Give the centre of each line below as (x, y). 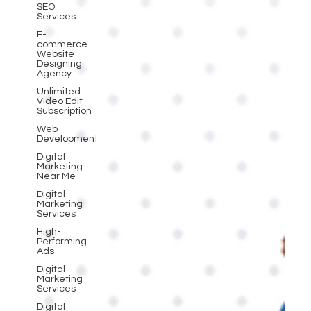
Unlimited (58, 92)
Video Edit (59, 102)
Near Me (56, 177)
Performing (61, 242)
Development (67, 139)
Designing (59, 64)
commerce (62, 45)
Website (55, 54)
